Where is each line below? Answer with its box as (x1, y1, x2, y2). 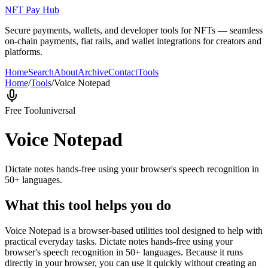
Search (28, 67, 54, 77)
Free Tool (5, 105, 41, 115)
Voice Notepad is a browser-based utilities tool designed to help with (5, 225, 263, 236)
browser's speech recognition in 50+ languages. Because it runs (5, 246, 243, 257)
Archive (78, 67, 108, 77)
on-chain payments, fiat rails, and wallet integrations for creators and (5, 36, 261, 46)
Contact (108, 67, 138, 77)
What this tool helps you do (5, 197, 171, 213)
